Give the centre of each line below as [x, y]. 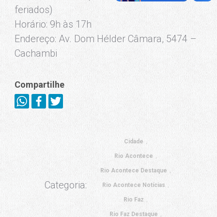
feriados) [34, 10]
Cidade [134, 141]
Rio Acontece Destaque [134, 170]
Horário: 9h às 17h [53, 24]
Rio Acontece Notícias [134, 185]
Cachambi [36, 53]
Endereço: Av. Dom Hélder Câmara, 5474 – [106, 39]
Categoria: [66, 185]
